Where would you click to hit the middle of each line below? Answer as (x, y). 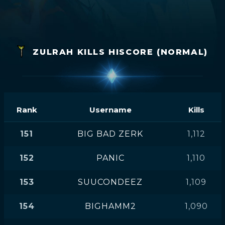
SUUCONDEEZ (110, 182)
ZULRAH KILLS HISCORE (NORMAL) (119, 52)
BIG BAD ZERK (110, 134)
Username (110, 110)
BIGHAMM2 (110, 206)
